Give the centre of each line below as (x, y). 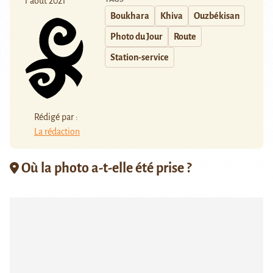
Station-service (140, 58)
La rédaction (57, 131)
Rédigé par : (56, 117)
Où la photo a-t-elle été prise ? (105, 168)
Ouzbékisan (217, 16)
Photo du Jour (136, 37)
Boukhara (130, 16)
